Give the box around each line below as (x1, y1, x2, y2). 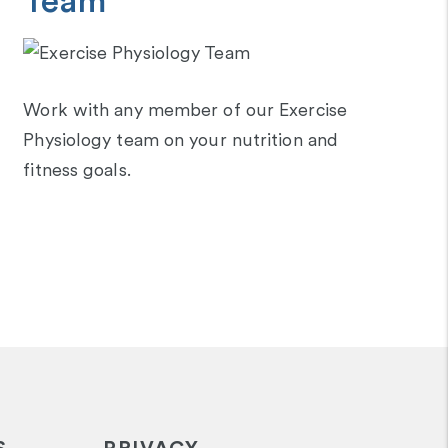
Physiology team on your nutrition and (23, 129, 339, 151)
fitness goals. (23, 159, 131, 181)
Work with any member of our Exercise (23, 99, 347, 121)
